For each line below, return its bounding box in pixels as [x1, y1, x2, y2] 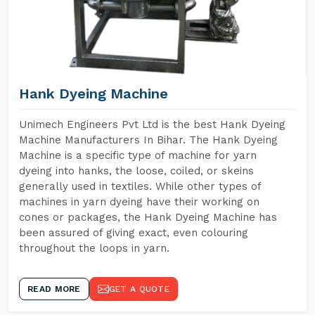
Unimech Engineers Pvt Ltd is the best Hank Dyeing [19, 118, 285, 131]
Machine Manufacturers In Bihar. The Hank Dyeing [19, 134, 278, 146]
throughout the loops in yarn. [19, 242, 169, 255]
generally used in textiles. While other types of [19, 180, 261, 193]
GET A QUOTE [108, 284, 169, 294]
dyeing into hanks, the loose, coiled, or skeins [19, 165, 254, 177]
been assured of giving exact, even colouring [19, 226, 248, 239]
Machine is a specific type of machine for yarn [19, 149, 257, 162]
